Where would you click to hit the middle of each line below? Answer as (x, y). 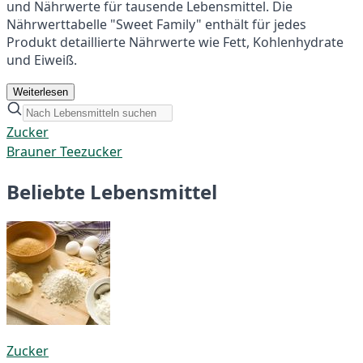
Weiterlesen (41, 92)
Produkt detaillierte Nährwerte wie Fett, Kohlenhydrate (175, 42)
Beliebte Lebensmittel (112, 191)
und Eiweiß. (42, 60)
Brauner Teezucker (64, 151)
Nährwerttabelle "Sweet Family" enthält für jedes (156, 24)
